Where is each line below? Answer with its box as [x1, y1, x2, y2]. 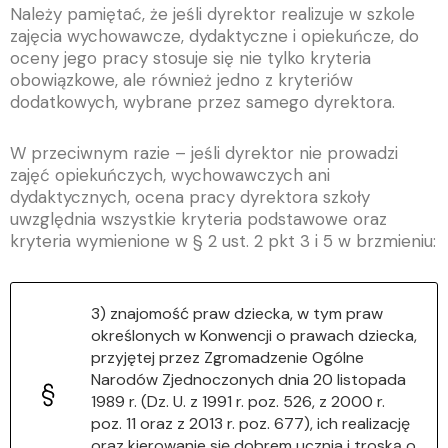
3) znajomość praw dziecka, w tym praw [91, 303, 383, 325]
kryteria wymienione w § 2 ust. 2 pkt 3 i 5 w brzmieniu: [10, 230, 436, 253]
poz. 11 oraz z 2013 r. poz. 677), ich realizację [91, 413, 410, 435]
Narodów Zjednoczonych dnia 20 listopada [91, 369, 406, 391]
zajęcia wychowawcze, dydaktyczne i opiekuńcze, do [10, 24, 419, 47]
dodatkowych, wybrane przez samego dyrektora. [10, 90, 395, 113]
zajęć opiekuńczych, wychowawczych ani [10, 164, 330, 187]
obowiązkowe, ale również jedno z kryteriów [10, 68, 353, 91]
